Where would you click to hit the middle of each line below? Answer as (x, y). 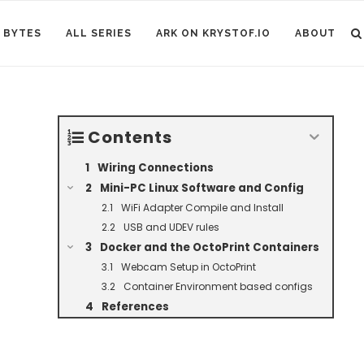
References (135, 307)
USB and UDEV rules (171, 227)
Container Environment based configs (218, 286)
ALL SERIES (99, 33)
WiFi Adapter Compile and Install (202, 208)
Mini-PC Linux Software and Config (202, 188)
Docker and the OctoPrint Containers (210, 247)
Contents (130, 137)
